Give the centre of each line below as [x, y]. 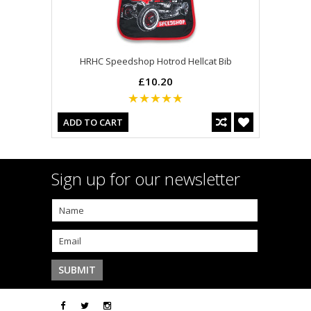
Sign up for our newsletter [146, 179]
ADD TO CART [93, 123]
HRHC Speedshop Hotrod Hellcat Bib [155, 61]
